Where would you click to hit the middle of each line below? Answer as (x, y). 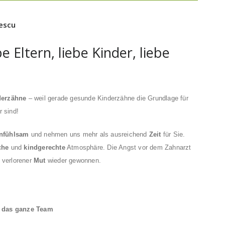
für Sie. (173, 134)
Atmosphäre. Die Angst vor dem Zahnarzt (128, 147)
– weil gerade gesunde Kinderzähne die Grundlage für (107, 98)
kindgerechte (44, 147)
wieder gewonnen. (73, 160)
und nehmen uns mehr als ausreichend (89, 134)
